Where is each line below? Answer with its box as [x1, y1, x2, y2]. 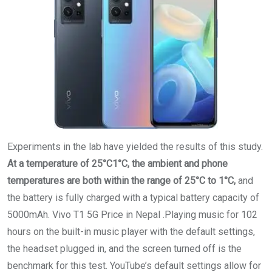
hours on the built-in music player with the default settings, [7, 225, 255, 237]
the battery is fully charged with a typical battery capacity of [7, 191, 259, 203]
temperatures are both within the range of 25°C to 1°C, [7, 174, 238, 186]
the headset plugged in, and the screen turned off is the [7, 242, 242, 254]
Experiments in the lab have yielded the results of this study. [7, 140, 263, 152]
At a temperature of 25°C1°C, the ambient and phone [7, 157, 228, 169]
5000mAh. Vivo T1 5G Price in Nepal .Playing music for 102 [7, 208, 257, 220]
